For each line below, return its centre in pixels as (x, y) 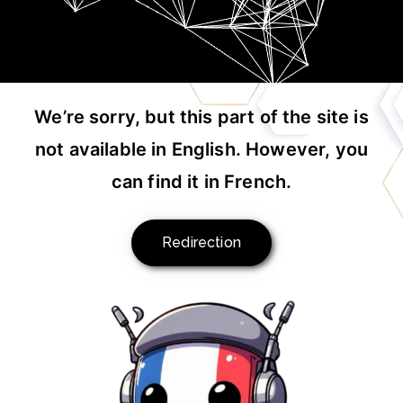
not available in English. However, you (201, 150)
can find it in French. (201, 182)
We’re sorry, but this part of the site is (201, 117)
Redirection (201, 243)
